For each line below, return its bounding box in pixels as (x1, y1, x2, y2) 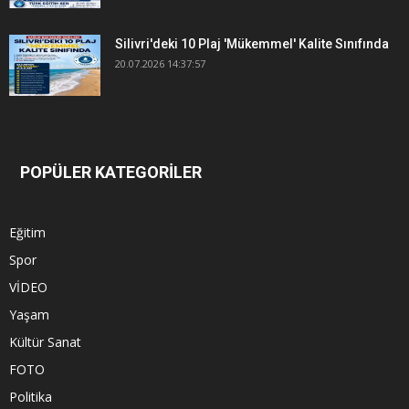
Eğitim (9, 223, 46, 241)
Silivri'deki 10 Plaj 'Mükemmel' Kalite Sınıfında (115, 36, 389, 51)
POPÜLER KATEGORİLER (20, 162, 202, 182)
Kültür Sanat (9, 332, 81, 351)
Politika (9, 387, 52, 405)
